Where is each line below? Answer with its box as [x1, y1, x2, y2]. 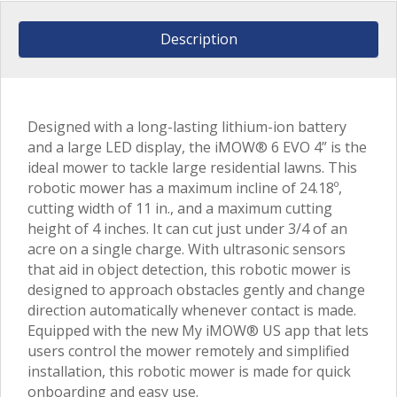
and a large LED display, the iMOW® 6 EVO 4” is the [27, 136, 367, 157]
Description [160, 28, 237, 49]
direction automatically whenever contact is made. [27, 300, 356, 320]
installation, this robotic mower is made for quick [27, 361, 351, 381]
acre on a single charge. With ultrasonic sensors [27, 238, 346, 259]
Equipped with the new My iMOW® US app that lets [27, 320, 369, 340]
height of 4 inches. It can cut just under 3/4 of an [27, 218, 347, 238]
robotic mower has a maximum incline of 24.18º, [27, 177, 342, 198]
